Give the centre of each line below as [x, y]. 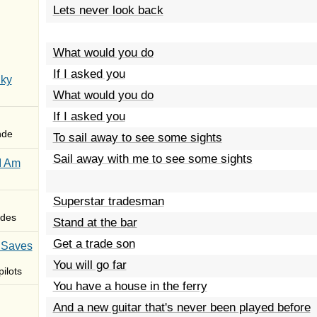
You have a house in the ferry [130, 286]
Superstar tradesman [108, 201]
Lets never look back [108, 10]
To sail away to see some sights [137, 138]
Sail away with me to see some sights [152, 159]
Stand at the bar [95, 223]
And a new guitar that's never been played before [181, 307]
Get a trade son [94, 244]
